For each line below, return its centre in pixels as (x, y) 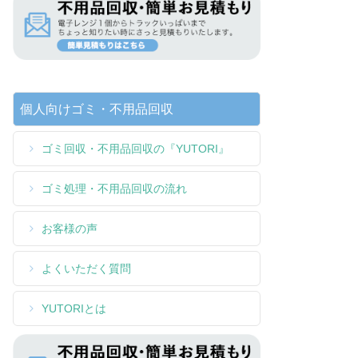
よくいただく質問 (86, 268)
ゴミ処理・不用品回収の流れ (114, 188)
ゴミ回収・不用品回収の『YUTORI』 (135, 148)
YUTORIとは (74, 308)
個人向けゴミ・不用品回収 (97, 109)
